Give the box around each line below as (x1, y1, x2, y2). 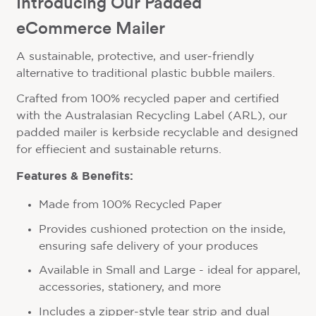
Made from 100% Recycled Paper (38, 200, 221, 211)
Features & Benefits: (16, 169, 133, 183)
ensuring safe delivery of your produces (38, 241, 258, 252)
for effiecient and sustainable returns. (16, 145, 221, 156)
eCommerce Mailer (16, 17, 165, 39)
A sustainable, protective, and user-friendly (16, 51, 254, 63)
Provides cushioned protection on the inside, (38, 224, 286, 235)
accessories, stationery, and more (38, 282, 221, 293)
